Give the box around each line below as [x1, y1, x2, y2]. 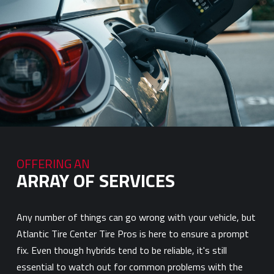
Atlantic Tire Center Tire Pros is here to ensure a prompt [16, 226, 249, 241]
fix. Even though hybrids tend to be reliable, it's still [16, 243, 227, 257]
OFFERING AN [16, 154, 90, 173]
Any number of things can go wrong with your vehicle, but [16, 210, 256, 224]
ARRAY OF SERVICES [16, 166, 175, 194]
